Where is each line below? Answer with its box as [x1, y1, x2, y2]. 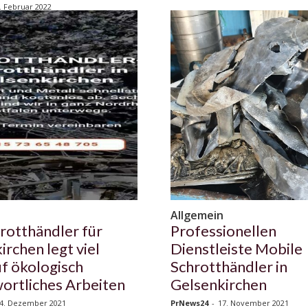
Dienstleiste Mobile [170, 239, 302, 258]
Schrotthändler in [170, 257, 287, 276]
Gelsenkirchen [170, 275, 267, 294]
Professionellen [170, 221, 276, 241]
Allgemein [170, 208, 223, 223]
